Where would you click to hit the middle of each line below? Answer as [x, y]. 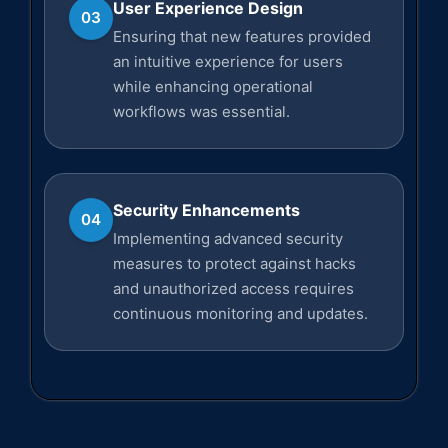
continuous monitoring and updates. [240, 313]
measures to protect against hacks [234, 263]
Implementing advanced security [227, 238]
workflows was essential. [201, 111]
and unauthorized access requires [233, 288]
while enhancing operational [212, 86]
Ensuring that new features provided [241, 36]
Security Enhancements [206, 210]
